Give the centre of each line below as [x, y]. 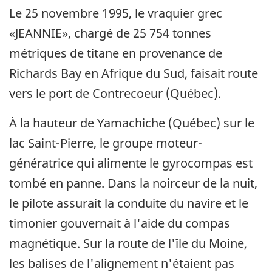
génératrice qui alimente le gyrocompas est [131, 163]
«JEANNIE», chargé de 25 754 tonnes [110, 33]
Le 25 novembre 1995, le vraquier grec [116, 13]
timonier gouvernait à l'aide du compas [120, 223]
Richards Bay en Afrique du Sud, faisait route [134, 73]
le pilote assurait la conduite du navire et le [129, 203]
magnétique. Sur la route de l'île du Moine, [128, 243]
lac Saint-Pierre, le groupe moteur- [106, 143]
